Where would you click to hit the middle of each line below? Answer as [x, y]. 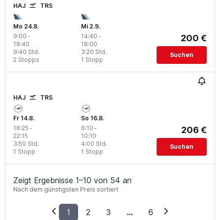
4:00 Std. [94, 143]
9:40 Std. [26, 52]
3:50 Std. [26, 143]
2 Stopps [26, 59]
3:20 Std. [94, 52]
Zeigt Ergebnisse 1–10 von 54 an [72, 180]
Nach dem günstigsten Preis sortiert [66, 189]
